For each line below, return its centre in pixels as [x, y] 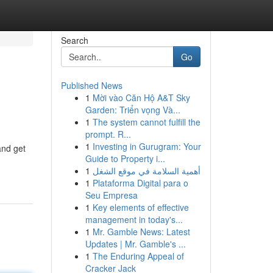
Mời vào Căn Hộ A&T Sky [141, 97]
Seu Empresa [111, 195]
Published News [91, 85]
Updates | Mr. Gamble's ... [135, 244]
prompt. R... [108, 134]
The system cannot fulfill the [146, 122]
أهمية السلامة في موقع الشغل [146, 171]
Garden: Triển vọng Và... [133, 110]
